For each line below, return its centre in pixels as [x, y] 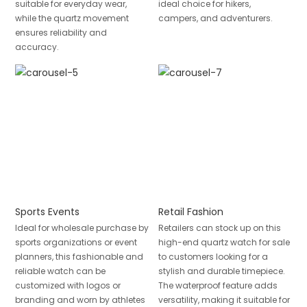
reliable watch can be [60, 271]
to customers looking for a [213, 257]
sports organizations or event [76, 243]
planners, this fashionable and [79, 257]
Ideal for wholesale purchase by [82, 228]
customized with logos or [67, 286]
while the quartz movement [72, 18]
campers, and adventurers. [215, 18]
